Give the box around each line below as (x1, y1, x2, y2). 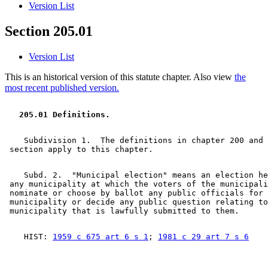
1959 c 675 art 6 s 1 (53, 232, 148, 242)
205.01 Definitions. (10, 110, 115, 120)
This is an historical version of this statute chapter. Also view (5, 72, 234, 83)
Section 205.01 (5, 23, 93, 39)
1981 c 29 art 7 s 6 (158, 232, 249, 242)
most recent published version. (5, 83, 119, 93)
